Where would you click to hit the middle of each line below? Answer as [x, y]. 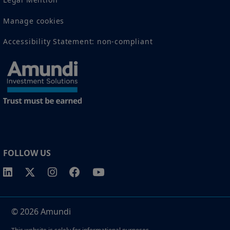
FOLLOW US [27, 153]
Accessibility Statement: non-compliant [78, 41]
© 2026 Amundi [41, 212]
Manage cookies [34, 21]
